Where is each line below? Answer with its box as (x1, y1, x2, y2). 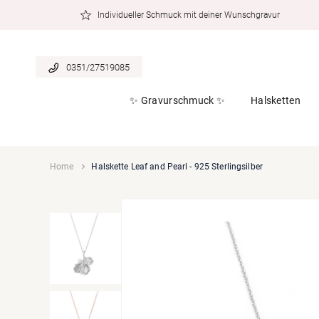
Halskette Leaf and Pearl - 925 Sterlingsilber (91, 161, 263, 172)
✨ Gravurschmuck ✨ (130, 94, 226, 106)
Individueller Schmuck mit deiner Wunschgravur (98, 9, 281, 20)
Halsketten (251, 94, 300, 106)
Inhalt (25, 13, 51, 23)
